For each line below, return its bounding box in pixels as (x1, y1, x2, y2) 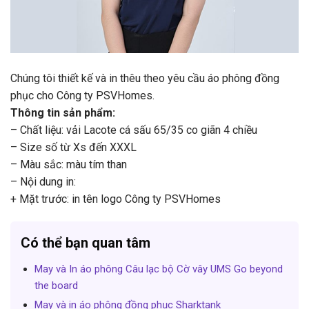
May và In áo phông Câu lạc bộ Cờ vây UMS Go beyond (34, 263, 283, 276)
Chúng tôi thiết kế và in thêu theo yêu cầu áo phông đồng (10, 71, 279, 85)
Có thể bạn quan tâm (21, 235, 150, 252)
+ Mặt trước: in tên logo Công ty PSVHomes (10, 192, 221, 206)
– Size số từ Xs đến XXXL (10, 140, 137, 154)
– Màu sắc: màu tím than (10, 157, 127, 171)
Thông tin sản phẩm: (10, 106, 115, 119)
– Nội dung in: (10, 175, 76, 188)
